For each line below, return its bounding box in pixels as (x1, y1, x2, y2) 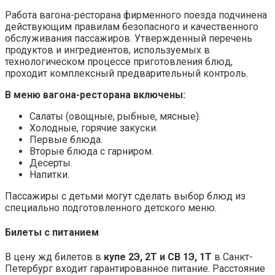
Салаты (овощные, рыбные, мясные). (29, 110, 201, 122)
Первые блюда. (29, 133, 103, 145)
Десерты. (29, 157, 72, 169)
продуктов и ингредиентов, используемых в (5, 44, 210, 56)
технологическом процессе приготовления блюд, (5, 55, 233, 68)
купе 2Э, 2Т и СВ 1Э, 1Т (104, 251, 212, 263)
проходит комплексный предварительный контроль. (5, 67, 248, 79)
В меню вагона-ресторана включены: (5, 88, 185, 101)
